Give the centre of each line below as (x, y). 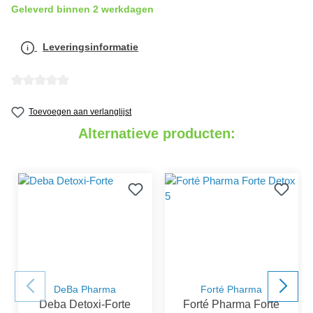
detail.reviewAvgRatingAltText (78, 94)
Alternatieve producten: (156, 134)
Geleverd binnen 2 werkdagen (82, 9)
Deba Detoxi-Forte (85, 304)
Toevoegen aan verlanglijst (80, 112)
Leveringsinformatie (91, 47)
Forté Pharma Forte (232, 304)
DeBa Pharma (85, 289)
